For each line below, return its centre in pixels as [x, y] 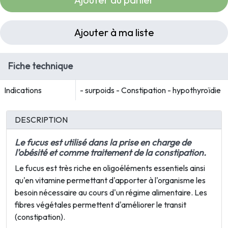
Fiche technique [40, 66]
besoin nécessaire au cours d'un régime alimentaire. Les [111, 192]
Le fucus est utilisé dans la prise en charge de [103, 142]
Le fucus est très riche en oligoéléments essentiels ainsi [110, 168]
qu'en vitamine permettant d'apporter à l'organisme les [110, 180]
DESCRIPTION [41, 120]
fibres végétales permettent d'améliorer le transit [101, 205]
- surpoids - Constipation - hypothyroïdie [151, 90]
